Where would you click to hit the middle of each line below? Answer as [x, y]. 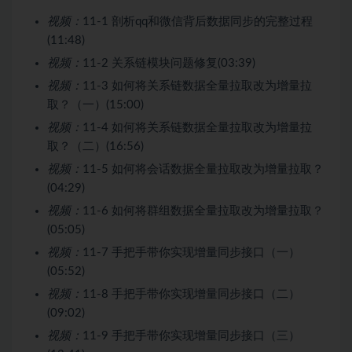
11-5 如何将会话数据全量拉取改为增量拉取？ [203, 169]
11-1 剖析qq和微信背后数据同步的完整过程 [198, 21]
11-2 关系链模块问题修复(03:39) [169, 63]
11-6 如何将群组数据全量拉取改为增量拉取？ [203, 211]
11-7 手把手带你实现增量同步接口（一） [191, 252]
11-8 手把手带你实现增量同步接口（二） [191, 294]
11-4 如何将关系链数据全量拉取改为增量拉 [197, 127]
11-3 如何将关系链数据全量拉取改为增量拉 [197, 86]
